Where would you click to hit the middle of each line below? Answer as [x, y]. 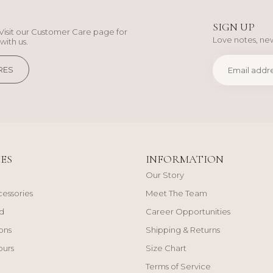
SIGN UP [234, 27]
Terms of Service [178, 266]
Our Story [165, 175]
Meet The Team [176, 193]
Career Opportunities [188, 211]
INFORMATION [185, 159]
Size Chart [166, 248]
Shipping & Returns [183, 229]
